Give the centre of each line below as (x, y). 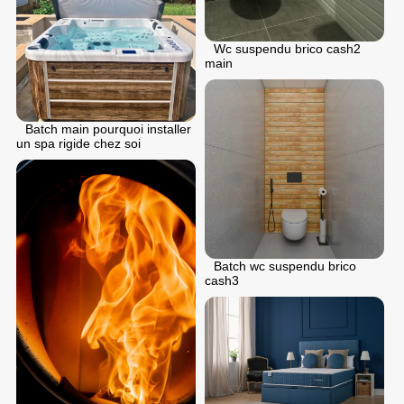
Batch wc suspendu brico (285, 266)
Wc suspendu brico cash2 (287, 48)
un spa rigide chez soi (78, 143)
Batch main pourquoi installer (108, 129)
